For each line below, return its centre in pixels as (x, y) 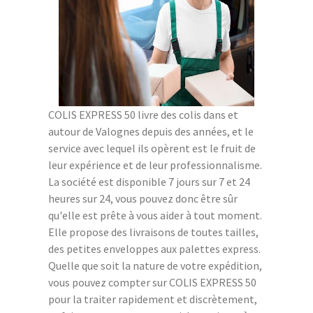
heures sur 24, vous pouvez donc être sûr (143, 198)
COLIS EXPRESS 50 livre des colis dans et (143, 114)
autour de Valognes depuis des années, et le (151, 131)
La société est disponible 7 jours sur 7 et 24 (149, 181)
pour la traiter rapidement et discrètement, (153, 299)
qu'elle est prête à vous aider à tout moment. (155, 215)
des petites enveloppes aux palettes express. (154, 248)
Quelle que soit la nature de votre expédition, (155, 265)
